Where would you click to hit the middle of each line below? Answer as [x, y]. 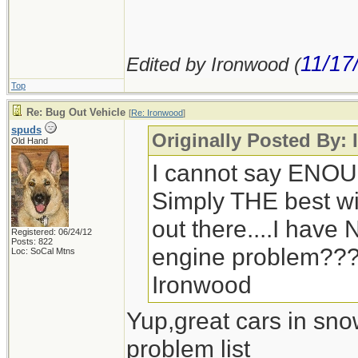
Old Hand [30, 141]
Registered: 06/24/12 [52, 232]
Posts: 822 [32, 241]
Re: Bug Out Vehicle [76, 112]
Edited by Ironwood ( [213, 64]
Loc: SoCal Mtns [43, 251]
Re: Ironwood [157, 113]
